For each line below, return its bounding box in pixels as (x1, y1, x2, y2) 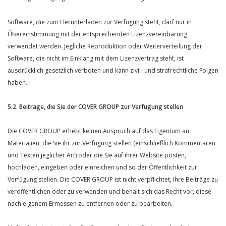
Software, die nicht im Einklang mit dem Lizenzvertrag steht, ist (8, 54, 184, 63)
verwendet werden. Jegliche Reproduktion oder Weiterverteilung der (8, 42, 202, 50)
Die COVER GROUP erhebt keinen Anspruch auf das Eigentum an (8, 127, 189, 135)
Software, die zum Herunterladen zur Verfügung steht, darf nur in (8, 18, 192, 26)
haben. (8, 78, 27, 87)
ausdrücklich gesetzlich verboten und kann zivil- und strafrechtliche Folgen (8, 66, 218, 75)
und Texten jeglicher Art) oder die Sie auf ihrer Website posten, (8, 151, 186, 159)
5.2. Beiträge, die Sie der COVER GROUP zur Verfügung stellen (8, 102, 183, 111)
